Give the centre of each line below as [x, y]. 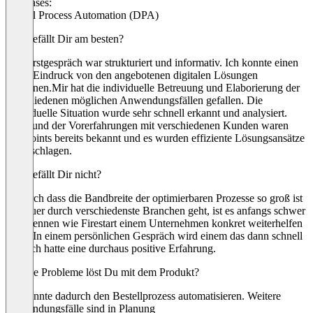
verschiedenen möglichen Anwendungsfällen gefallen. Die [134, 101]
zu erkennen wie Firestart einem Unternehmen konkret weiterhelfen [154, 224]
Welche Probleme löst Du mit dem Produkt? [102, 272]
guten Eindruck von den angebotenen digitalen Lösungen [132, 75]
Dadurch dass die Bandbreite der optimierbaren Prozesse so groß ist [154, 198]
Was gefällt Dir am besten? [65, 39]
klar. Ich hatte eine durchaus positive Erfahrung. [111, 249]
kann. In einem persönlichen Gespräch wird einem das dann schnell [154, 236]
